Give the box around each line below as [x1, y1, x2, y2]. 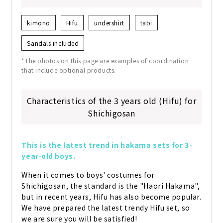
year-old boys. [21, 151, 76, 161]
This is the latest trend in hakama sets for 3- [21, 140, 193, 150]
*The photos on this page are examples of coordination [21, 56, 189, 65]
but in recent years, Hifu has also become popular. [21, 192, 202, 202]
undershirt [94, 18, 124, 27]
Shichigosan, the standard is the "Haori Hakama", [21, 181, 200, 191]
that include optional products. [21, 66, 116, 75]
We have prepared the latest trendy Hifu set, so [21, 203, 190, 213]
